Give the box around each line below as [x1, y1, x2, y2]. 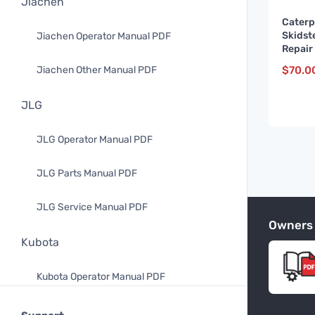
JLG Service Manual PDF [37, 201, 148, 213]
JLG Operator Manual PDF [37, 134, 153, 146]
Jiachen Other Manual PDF [37, 64, 157, 76]
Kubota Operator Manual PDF [37, 271, 165, 283]
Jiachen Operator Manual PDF [37, 30, 171, 42]
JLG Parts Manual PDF [37, 167, 137, 179]
